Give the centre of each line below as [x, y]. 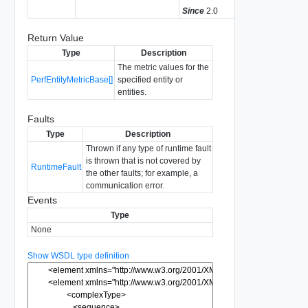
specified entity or [150, 79]
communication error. [125, 185]
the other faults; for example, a [142, 173]
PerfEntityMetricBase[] [71, 79]
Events [42, 200]
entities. [132, 92]
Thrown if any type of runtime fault [148, 148]
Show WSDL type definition [78, 255]
